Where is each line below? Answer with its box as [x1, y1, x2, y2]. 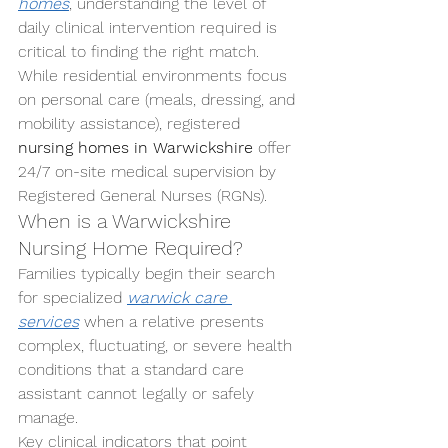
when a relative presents [79, 312, 269, 331]
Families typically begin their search [18, 264, 280, 283]
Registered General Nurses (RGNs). [18, 186, 267, 205]
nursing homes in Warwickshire [18, 138, 253, 157]
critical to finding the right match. [18, 42, 264, 61]
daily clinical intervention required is [18, 18, 282, 37]
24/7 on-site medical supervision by [18, 162, 281, 181]
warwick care [127, 288, 232, 307]
